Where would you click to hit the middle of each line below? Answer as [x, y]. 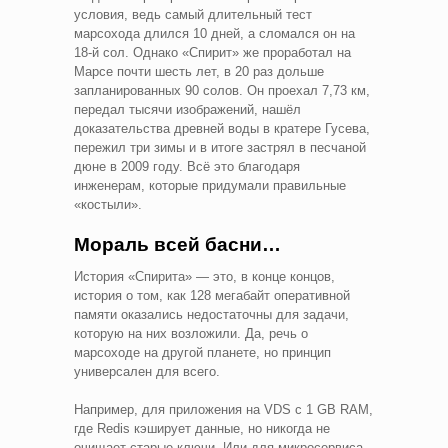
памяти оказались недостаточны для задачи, [211, 314]
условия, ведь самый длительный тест [193, 14]
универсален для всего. [149, 371]
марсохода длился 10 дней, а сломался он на [214, 33]
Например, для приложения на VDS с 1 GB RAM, [223, 409]
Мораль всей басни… [180, 244]
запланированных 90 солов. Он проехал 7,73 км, [222, 90]
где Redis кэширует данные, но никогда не [202, 428]
